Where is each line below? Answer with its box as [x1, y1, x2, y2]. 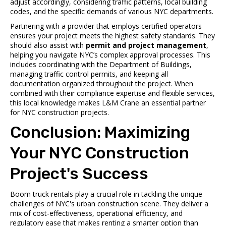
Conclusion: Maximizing [10, 122, 190, 142]
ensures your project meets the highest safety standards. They [10, 30, 215, 40]
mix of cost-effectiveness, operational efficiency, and [10, 208, 183, 218]
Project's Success [10, 163, 148, 183]
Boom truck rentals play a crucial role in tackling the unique [10, 189, 202, 199]
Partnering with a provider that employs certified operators [10, 21, 202, 31]
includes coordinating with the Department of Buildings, [10, 59, 192, 69]
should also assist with [10, 40, 86, 50]
